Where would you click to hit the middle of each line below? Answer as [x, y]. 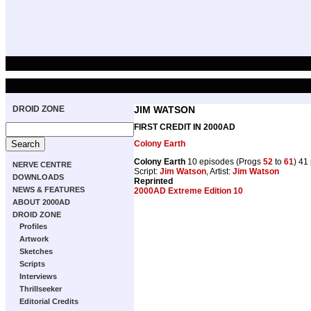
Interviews [38, 276]
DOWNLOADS [38, 177]
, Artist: [219, 171]
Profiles [33, 226]
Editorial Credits [49, 301]
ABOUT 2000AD [41, 202]
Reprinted [153, 181]
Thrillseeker [41, 289]
